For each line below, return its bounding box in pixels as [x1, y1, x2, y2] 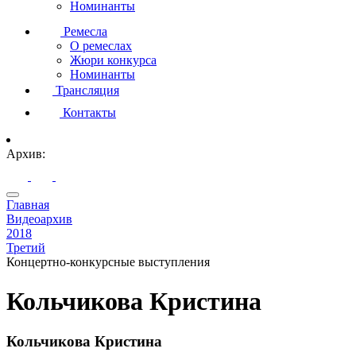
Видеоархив [6, 212, 72, 226]
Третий [6, 241, 45, 255]
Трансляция [52, 83, 119, 97]
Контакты [60, 106, 116, 119]
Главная [6, 198, 49, 212]
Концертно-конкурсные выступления [6, 255, 210, 269]
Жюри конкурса [70, 53, 157, 67]
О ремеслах [70, 39, 132, 52]
